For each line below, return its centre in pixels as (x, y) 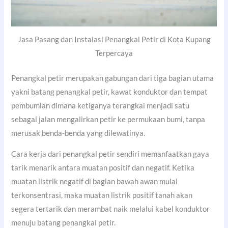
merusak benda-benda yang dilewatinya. (78, 133)
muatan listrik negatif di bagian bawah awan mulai (95, 182)
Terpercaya (114, 53)
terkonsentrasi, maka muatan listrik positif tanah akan (102, 195)
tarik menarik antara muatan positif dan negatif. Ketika (103, 168)
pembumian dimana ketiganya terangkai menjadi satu (101, 105)
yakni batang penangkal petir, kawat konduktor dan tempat (110, 92)
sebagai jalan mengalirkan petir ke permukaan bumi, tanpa (108, 119)
